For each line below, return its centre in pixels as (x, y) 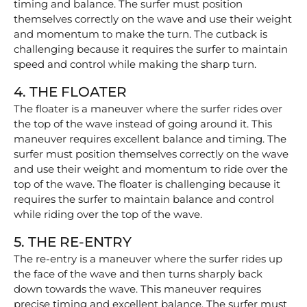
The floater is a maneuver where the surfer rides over (148, 108)
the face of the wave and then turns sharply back (138, 273)
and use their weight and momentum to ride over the (151, 169)
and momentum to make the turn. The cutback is (140, 34)
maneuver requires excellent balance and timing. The (150, 138)
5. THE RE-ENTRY (73, 242)
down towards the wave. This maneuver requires (137, 288)
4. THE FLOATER (70, 91)
